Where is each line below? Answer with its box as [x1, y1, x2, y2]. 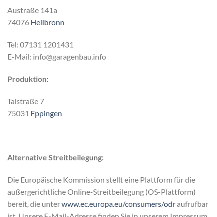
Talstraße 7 [7, 96, 44, 106]
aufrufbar [175, 199, 208, 208]
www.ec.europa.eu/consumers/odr [62, 199, 175, 208]
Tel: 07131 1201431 [7, 39, 74, 49]
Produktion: [7, 74, 48, 83]
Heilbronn [31, 17, 64, 27]
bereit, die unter [7, 199, 62, 208]
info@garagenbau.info [33, 51, 106, 61]
